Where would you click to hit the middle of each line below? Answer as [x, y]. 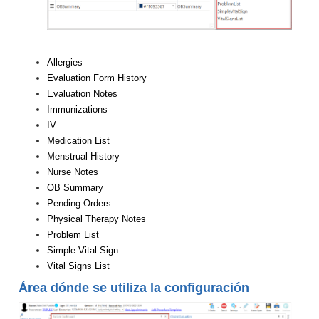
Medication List [78, 141]
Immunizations [77, 110]
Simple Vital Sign [83, 251]
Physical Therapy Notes [96, 219]
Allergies [65, 63]
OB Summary [75, 188]
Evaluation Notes [82, 94]
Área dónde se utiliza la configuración [134, 288]
